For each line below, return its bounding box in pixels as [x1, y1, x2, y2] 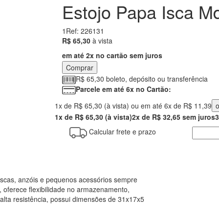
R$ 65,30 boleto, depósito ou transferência [76, 74, 208, 84]
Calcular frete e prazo [89, 126, 156, 136]
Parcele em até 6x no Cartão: [76, 84, 171, 94]
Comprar [66, 63, 93, 73]
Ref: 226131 [66, 26, 104, 36]
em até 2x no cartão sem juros [62, 50, 162, 60]
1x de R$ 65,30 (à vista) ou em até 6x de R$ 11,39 [55, 100, 212, 110]
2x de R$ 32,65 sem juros [132, 111, 215, 122]
